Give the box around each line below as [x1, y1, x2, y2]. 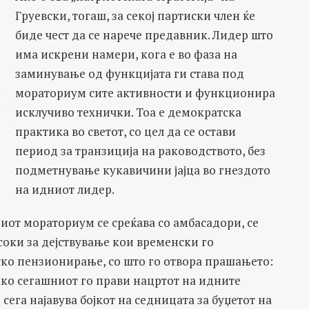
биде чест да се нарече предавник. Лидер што [14, 27, 273, 43]
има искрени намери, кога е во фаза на [14, 46, 237, 62]
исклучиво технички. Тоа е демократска [14, 104, 241, 120]
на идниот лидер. [14, 181, 114, 197]
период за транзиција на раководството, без [14, 143, 266, 159]
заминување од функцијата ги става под [14, 66, 244, 81]
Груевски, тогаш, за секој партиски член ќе [14, 8, 255, 23]
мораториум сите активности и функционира [14, 85, 275, 101]
